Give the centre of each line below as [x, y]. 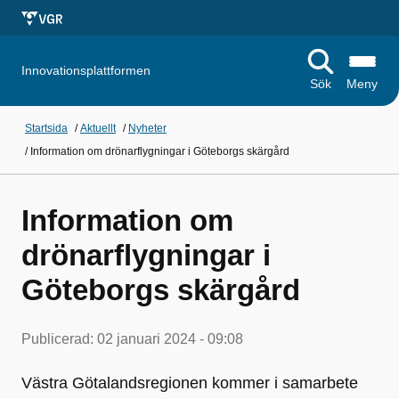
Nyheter [147, 128]
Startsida [46, 128]
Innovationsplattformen [86, 70]
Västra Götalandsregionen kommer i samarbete [190, 383]
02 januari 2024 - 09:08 [170, 339]
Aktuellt [98, 128]
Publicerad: [59, 339]
